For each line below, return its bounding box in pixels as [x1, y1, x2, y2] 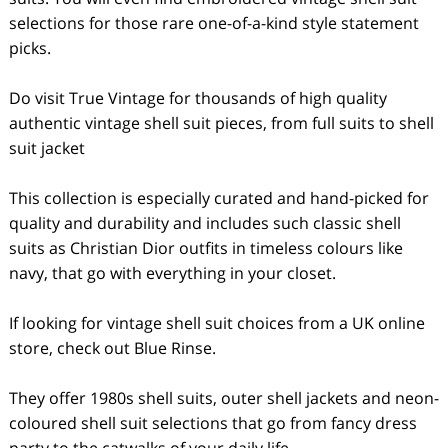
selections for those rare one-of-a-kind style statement [8, 12, 419, 34]
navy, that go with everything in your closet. [8, 262, 336, 284]
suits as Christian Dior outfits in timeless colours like [8, 237, 403, 259]
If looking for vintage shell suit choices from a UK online [8, 312, 425, 334]
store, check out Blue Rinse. [8, 337, 216, 359]
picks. [8, 37, 51, 59]
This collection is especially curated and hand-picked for [8, 187, 429, 209]
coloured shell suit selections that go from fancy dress [8, 412, 417, 434]
